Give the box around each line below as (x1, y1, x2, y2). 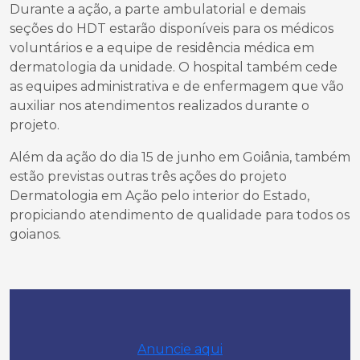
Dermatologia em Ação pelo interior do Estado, (10, 188, 309, 203)
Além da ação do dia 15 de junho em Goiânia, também (10, 149, 350, 165)
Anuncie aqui (137, 342, 223, 357)
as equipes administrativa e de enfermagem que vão (10, 79, 344, 94)
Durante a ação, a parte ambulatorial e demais (10, 2, 305, 17)
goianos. (10, 227, 61, 242)
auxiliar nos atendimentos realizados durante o (10, 98, 309, 113)
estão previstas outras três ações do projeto (10, 169, 287, 184)
